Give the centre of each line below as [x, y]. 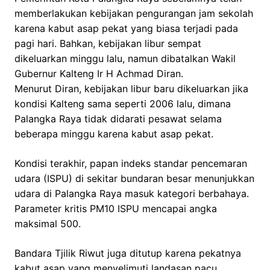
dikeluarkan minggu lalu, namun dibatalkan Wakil [125, 59]
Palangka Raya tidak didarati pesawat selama [118, 119]
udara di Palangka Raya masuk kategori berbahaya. [132, 194]
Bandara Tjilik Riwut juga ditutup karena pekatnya [128, 253]
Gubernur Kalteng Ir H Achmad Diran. [99, 74]
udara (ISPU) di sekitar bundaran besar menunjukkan [134, 179]
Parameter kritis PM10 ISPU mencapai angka [116, 209]
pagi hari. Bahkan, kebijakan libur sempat [108, 44]
